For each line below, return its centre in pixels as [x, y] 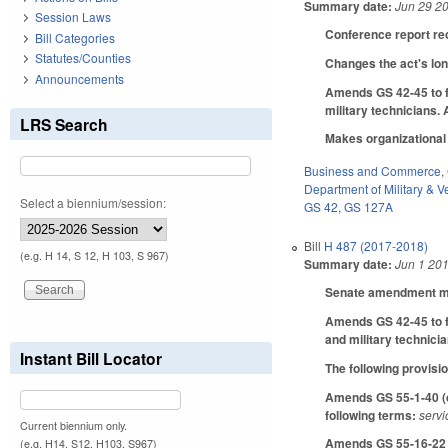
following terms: [372, 414]
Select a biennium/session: [93, 202]
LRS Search [64, 124]
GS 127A [369, 207]
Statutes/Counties [83, 58]
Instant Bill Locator [91, 358]
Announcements [79, 78]
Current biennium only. [73, 425]
